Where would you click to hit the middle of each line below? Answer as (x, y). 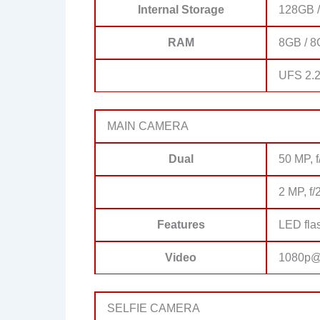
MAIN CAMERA (148, 126)
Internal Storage (181, 10)
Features (181, 225)
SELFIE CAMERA (154, 308)
